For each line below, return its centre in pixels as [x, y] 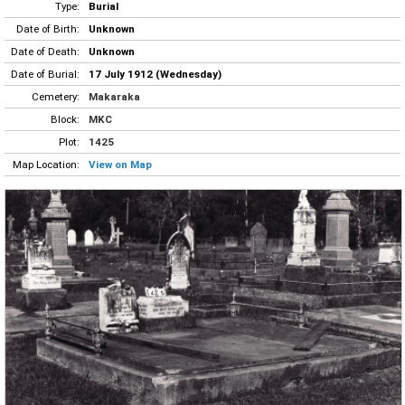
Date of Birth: [48, 28]
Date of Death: [45, 51]
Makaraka [114, 96]
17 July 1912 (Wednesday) [155, 74]
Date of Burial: [45, 74]
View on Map [120, 164]
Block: [65, 119]
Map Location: [46, 164]
